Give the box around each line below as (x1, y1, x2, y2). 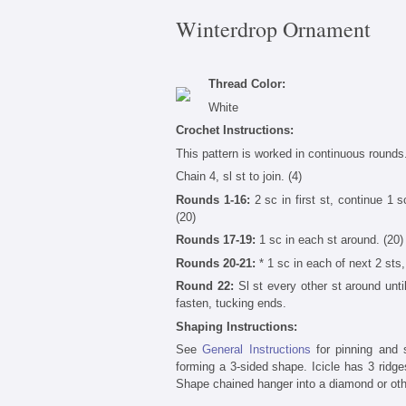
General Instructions (202, 343, 311, 357)
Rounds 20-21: (176, 256, 256, 270)
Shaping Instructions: (176, 319, 297, 333)
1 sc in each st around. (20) (256, 233, 403, 247)
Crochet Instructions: (176, 123, 294, 138)
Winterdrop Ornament (176, 14, 371, 43)
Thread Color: (208, 77, 285, 92)
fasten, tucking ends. (176, 296, 286, 311)
